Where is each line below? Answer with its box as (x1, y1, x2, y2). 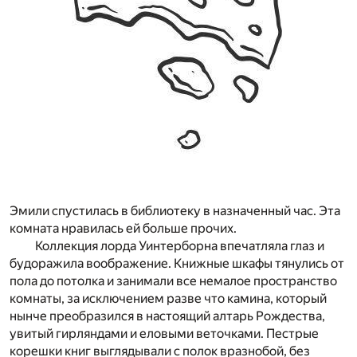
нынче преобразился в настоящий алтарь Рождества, (10, 308, 325, 324)
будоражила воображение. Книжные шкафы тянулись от (10, 256, 344, 272)
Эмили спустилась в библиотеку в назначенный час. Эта (10, 203, 340, 219)
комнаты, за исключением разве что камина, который (10, 291, 327, 307)
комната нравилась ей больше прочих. (10, 221, 237, 237)
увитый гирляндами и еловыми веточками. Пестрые (10, 326, 319, 342)
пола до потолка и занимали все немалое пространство (10, 273, 337, 289)
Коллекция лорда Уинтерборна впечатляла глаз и (35, 238, 324, 254)
